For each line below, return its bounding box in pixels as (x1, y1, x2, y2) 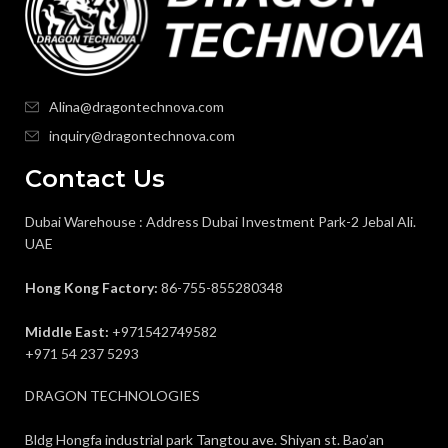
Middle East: (25, 323, 109, 341)
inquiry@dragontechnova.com (49, 127, 235, 145)
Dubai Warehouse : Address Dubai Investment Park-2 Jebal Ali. (25, 213, 416, 231)
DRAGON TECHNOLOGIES (25, 387, 200, 405)
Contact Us (25, 164, 165, 194)
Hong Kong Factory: (25, 279, 158, 297)
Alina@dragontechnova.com (49, 98, 224, 116)
